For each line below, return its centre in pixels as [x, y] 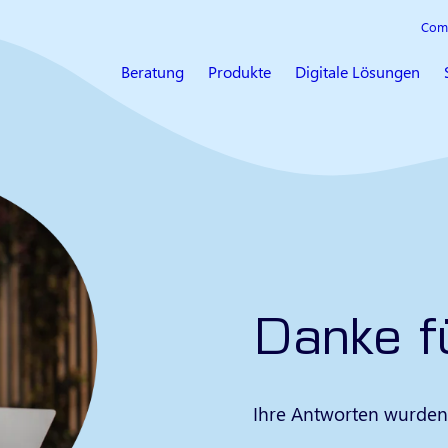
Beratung [152, 72]
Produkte [239, 72]
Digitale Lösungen [357, 72]
